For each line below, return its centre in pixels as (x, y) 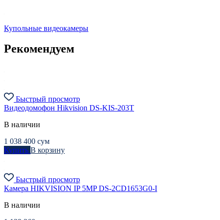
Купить (17, 150)
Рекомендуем (39, 49)
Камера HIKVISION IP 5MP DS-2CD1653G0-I (81, 189)
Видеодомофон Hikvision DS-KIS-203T (69, 108)
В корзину (48, 150)
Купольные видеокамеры (46, 28)
